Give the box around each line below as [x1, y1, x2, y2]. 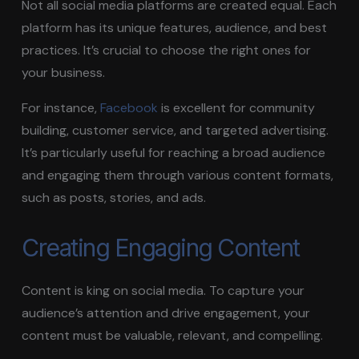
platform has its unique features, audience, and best [22, 18, 328, 36]
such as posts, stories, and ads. [22, 188, 207, 206]
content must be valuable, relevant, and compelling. [22, 326, 324, 344]
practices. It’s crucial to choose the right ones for [22, 41, 312, 58]
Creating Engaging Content [22, 232, 300, 262]
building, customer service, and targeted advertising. [22, 121, 329, 139]
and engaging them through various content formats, [22, 166, 334, 184]
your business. [22, 63, 106, 81]
